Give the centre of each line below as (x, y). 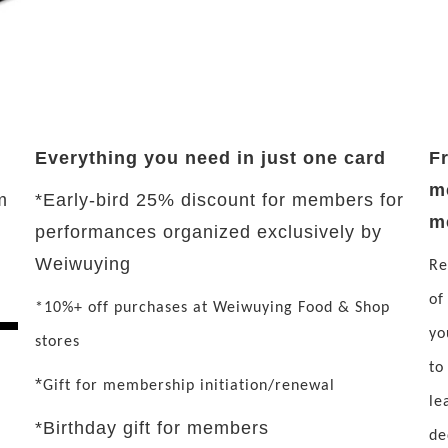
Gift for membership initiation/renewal (188, 385)
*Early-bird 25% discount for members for (219, 199)
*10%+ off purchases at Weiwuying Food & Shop (212, 307)
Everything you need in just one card (210, 157)
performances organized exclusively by (208, 231)
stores (57, 341)
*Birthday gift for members (151, 427)
